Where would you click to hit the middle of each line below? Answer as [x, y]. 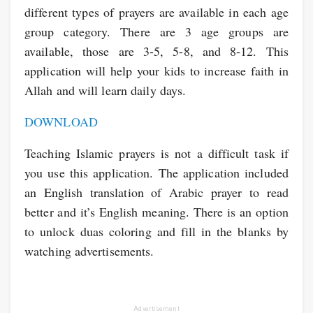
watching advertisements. [89, 251]
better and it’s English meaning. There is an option [156, 212]
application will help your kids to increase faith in [156, 71]
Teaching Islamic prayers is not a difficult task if [156, 153]
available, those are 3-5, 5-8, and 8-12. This [156, 51]
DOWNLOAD [61, 122]
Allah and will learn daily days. [105, 90]
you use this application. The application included [156, 173]
